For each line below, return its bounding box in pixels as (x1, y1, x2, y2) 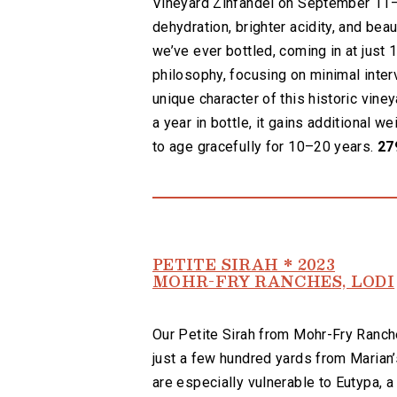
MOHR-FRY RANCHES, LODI (152, 269, 395, 293)
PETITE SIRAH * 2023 (152, 252, 336, 276)
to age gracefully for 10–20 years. (152, 137, 378, 155)
